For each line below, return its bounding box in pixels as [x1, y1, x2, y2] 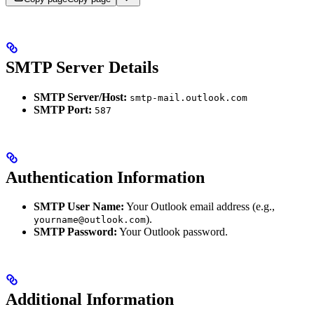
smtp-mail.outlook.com [130, 92, 247, 103]
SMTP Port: [34, 103, 92, 116]
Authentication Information [6, 168, 205, 186]
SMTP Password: [34, 226, 117, 238]
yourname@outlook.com [34, 214, 146, 226]
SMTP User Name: [34, 200, 124, 213]
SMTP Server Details [6, 57, 158, 76]
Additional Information [6, 290, 174, 309]
